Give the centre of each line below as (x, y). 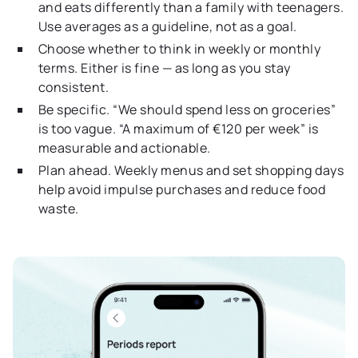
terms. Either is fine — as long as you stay (165, 68)
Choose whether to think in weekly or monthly (180, 48)
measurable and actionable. (125, 147)
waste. (59, 208)
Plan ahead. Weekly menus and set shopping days (191, 170)
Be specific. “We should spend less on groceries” (187, 109)
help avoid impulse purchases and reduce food (182, 189)
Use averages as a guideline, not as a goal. (168, 26)
